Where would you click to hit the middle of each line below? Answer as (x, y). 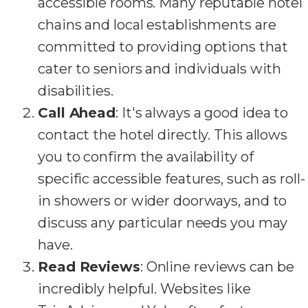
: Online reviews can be (217, 267)
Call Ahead (77, 113)
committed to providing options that (163, 47)
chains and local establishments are (157, 25)
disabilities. (76, 91)
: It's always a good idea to (202, 113)
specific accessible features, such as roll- (172, 179)
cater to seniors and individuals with (160, 69)
